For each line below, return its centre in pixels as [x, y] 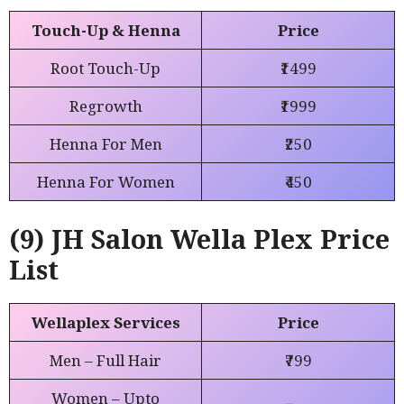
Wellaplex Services [106, 323]
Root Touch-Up [106, 68]
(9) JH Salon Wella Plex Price [199, 239]
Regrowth [106, 106]
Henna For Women [106, 181]
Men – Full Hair [106, 361]
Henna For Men [106, 143]
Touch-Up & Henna [106, 30]
